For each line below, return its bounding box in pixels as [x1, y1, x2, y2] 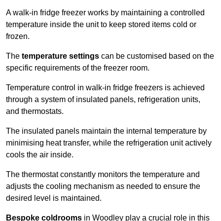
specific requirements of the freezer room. [6, 64, 149, 73]
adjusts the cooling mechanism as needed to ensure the [6, 182, 200, 191]
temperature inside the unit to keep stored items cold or [6, 20, 196, 29]
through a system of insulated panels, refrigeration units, [6, 95, 200, 104]
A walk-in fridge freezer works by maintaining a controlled [6, 8, 205, 17]
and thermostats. [6, 107, 66, 116]
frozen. [6, 32, 32, 41]
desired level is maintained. [6, 194, 104, 203]
